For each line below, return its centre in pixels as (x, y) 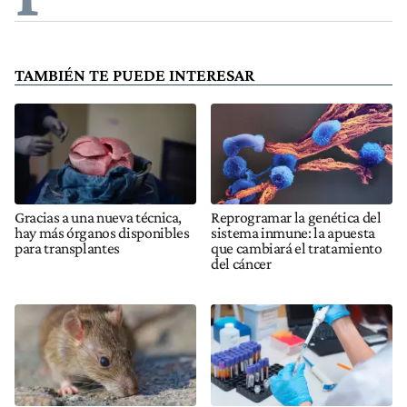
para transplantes (68, 248)
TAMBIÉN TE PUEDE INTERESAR (134, 74)
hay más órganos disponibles (102, 233)
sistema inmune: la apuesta (293, 233)
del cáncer (241, 264)
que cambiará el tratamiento (297, 248)
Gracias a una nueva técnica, (99, 218)
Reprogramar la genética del (296, 218)
